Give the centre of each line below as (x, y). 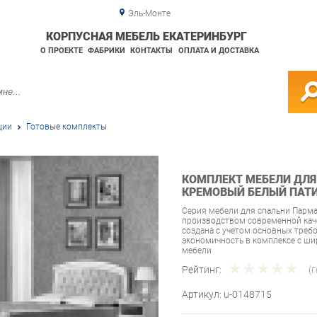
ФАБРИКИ (106, 51)
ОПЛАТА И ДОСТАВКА (218, 51)
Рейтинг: (202, 270)
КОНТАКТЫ (152, 51)
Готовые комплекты (67, 127)
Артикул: (203, 295)
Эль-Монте (149, 13)
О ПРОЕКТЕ (61, 51)
